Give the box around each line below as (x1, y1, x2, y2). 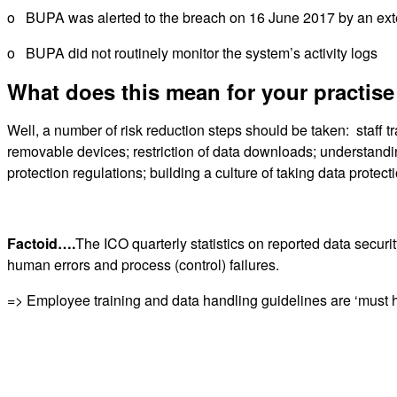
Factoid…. (7, 233, 75, 254)
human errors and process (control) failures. (7, 254, 279, 276)
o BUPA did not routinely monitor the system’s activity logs (7, 42, 378, 63)
